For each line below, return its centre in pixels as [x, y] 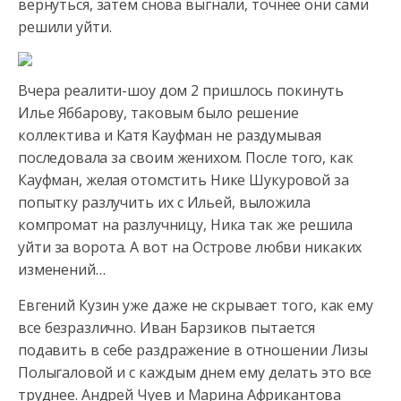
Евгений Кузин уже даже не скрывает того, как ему [196, 305]
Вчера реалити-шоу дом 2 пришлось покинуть [181, 90]
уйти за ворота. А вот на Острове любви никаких [190, 247]
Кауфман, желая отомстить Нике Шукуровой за [183, 180]
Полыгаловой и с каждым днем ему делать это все [195, 372]
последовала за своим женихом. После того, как [186, 158]
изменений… [62, 269]
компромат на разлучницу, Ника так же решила [186, 225]
